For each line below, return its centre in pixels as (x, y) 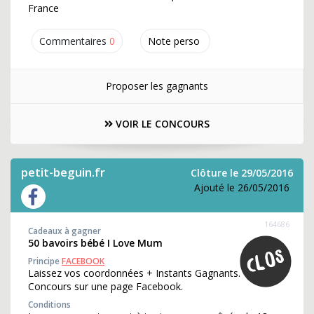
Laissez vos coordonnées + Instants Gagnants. (134, 273)
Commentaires (73, 41)
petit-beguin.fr (63, 172)
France (43, 8)
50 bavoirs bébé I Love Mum (95, 243)
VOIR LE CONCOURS (161, 124)
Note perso (174, 41)
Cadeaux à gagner (64, 231)
